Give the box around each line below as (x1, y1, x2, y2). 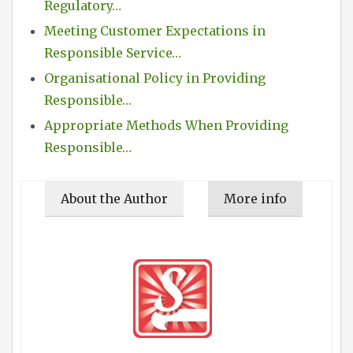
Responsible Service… (44, 45, 181, 61)
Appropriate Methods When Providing (44, 117, 288, 134)
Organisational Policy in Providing (44, 70, 266, 87)
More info (224, 191, 287, 207)
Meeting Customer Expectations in (44, 23, 266, 39)
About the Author (61, 191, 168, 207)
